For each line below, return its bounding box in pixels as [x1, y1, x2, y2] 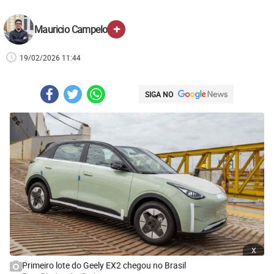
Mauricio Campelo [34, 23, 108, 36]
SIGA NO [145, 89, 174, 99]
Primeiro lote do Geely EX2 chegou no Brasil [22, 259, 186, 271]
